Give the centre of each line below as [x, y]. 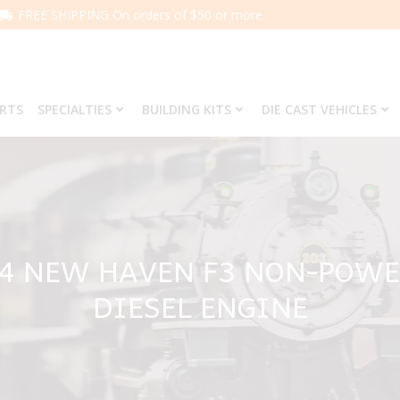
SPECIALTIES [74, 109]
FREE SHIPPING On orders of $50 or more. [142, 15]
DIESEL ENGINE [200, 306]
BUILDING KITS [186, 109]
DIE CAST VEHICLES [319, 109]
